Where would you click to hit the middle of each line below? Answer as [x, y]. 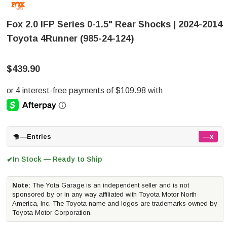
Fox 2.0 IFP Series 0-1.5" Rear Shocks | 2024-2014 [115, 24]
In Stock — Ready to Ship [57, 159]
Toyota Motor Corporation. [52, 213]
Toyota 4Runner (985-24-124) [70, 39]
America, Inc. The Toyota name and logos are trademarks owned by [115, 203]
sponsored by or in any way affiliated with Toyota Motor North [104, 194]
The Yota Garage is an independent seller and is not [110, 185]
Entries [39, 137]
